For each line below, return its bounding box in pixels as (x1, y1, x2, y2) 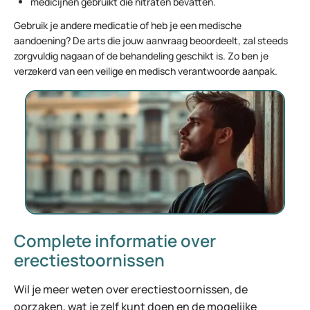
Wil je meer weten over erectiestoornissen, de (14, 282, 248, 297)
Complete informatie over (14, 229, 216, 252)
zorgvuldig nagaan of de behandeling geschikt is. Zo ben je (14, 49, 268, 62)
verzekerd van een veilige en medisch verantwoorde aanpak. (14, 64, 277, 77)
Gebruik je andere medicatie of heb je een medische (14, 19, 241, 32)
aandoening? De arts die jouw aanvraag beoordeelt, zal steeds (14, 34, 288, 47)
